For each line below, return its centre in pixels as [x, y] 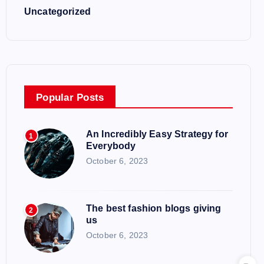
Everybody [111, 146]
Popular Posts [70, 98]
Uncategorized [58, 11]
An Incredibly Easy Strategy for [157, 134]
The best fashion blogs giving [154, 208]
